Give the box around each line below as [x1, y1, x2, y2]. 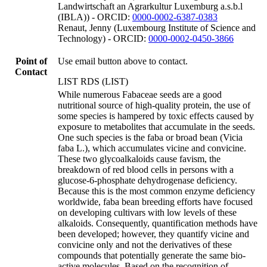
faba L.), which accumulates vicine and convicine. [58, 142, 246, 153]
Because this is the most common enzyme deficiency [58, 185, 255, 196]
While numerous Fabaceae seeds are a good [58, 89, 222, 100]
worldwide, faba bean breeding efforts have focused [58, 196, 253, 207]
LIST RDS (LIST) [58, 76, 128, 86]
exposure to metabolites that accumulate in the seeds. [58, 121, 255, 132]
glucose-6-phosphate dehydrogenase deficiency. [58, 175, 237, 185]
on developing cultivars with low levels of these [58, 207, 237, 218]
